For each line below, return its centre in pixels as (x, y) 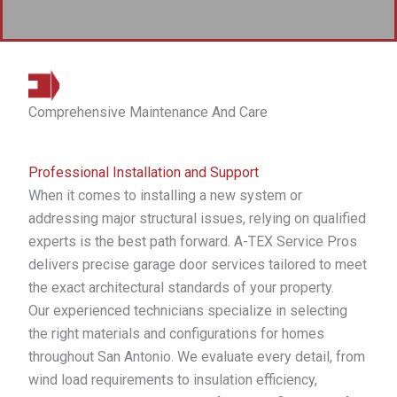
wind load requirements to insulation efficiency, (173, 380)
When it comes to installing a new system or (165, 195)
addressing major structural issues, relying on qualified (197, 218)
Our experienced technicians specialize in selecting (188, 311)
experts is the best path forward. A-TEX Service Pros (193, 241)
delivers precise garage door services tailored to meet (198, 265)
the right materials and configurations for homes (176, 334)
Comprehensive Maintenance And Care (148, 112)
